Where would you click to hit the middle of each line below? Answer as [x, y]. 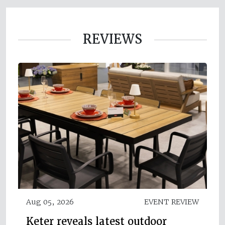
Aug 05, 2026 [50, 202]
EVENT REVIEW [172, 202]
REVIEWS [113, 39]
